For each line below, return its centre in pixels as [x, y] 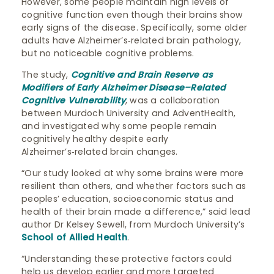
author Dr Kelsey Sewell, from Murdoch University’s [133, 224]
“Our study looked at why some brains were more [133, 173]
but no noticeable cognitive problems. [108, 53]
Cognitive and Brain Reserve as [142, 75]
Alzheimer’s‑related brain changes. [100, 152]
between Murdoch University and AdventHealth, [128, 113]
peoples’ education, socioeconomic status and [128, 199]
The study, [46, 75]
